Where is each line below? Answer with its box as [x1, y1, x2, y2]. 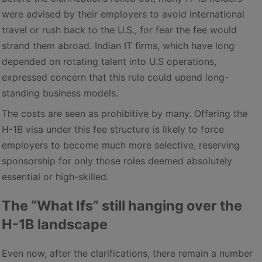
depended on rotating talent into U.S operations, [2, 55, 216, 67]
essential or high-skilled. [2, 170, 109, 182]
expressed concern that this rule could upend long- [2, 71, 229, 83]
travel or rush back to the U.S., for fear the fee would [2, 23, 237, 36]
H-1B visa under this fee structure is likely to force [2, 123, 224, 135]
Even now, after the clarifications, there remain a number [2, 247, 253, 259]
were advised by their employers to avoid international [2, 8, 244, 20]
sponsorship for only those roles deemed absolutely [2, 154, 232, 167]
